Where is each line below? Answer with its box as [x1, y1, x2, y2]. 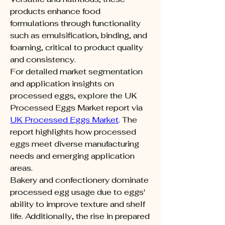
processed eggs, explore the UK [10, 90, 137, 101]
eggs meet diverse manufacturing [10, 139, 139, 149]
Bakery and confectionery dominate [10, 175, 149, 185]
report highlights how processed [10, 127, 136, 137]
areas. [10, 163, 33, 173]
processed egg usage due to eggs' [10, 187, 145, 197]
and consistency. [10, 54, 76, 65]
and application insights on [10, 78, 114, 89]
